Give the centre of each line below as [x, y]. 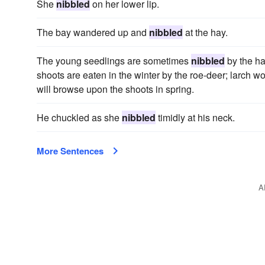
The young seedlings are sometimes [114, 61]
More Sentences [70, 151]
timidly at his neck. [195, 117]
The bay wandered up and [93, 32]
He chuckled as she [79, 117]
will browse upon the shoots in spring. [115, 89]
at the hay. [205, 32]
